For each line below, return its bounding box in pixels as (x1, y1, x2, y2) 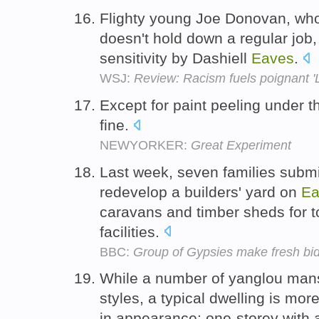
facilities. (100, 223, 164, 240)
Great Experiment (191, 137, 291, 152)
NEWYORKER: (100, 137, 191, 152)
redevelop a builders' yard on (100, 183, 301, 200)
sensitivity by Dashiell (100, 49, 251, 66)
